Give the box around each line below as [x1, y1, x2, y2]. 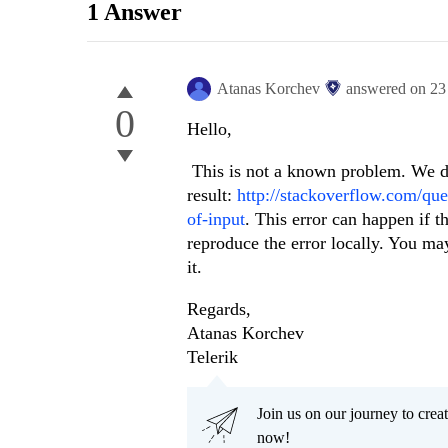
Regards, [187, 299, 251, 320]
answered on [346, 80, 430, 98]
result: [187, 185, 237, 206]
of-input [187, 209, 245, 230]
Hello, [187, 119, 232, 140]
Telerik [187, 347, 238, 368]
